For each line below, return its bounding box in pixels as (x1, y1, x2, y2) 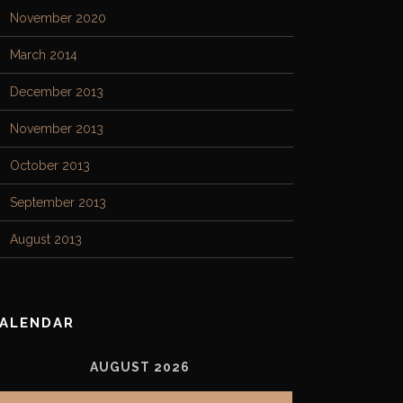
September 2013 (10, 195, 106, 210)
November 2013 (10, 121, 103, 136)
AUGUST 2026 (90, 360, 190, 374)
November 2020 (10, 11, 106, 25)
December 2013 (10, 85, 103, 99)
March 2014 (10, 48, 77, 62)
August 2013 (10, 232, 82, 246)
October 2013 (10, 158, 90, 173)
